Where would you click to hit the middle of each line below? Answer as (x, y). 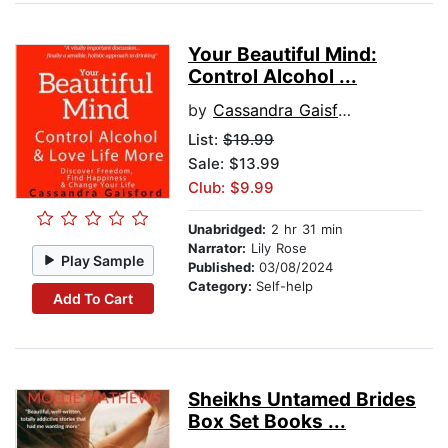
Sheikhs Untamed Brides (302, 400)
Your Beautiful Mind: (282, 55)
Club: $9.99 (231, 188)
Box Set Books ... (267, 422)
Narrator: (217, 248)
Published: (223, 267)
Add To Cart (92, 298)
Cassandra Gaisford (275, 110)
